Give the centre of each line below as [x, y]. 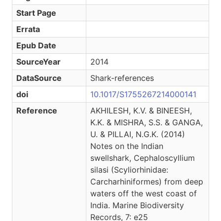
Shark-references [122, 78]
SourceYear [38, 62]
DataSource [39, 78]
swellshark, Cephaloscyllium [143, 158]
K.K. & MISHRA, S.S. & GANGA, [147, 122]
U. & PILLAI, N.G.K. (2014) [138, 134]
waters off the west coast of [144, 193]
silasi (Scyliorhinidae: [129, 170]
